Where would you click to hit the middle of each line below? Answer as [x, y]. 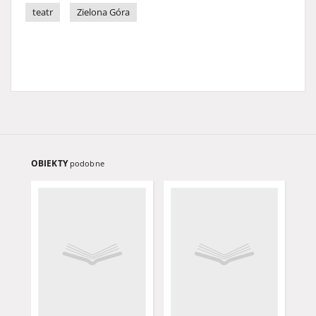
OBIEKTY [50, 163]
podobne [87, 163]
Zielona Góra [103, 12]
